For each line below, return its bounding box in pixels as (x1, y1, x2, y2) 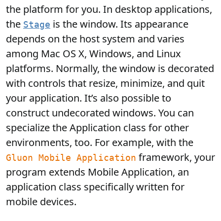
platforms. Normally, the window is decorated (6, 62, 214, 75)
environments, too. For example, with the (6, 136, 193, 149)
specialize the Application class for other (6, 121, 189, 134)
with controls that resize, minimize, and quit (6, 76, 205, 90)
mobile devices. (6, 195, 79, 208)
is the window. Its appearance (50, 17, 188, 31)
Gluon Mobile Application (6, 153, 136, 163)
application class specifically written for (6, 180, 184, 193)
